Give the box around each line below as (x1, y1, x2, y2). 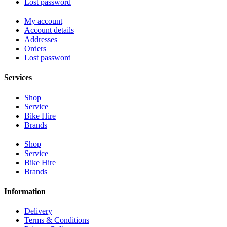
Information (4, 186, 46, 196)
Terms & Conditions (24, 216, 89, 225)
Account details (24, 26, 74, 35)
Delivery (24, 207, 52, 216)
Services (4, 73, 32, 82)
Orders (24, 44, 46, 53)
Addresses (24, 35, 57, 44)
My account (24, 17, 62, 26)
